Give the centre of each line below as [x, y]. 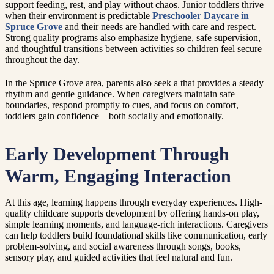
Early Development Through [117, 154]
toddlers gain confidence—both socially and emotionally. [114, 116]
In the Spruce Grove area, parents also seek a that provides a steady [134, 83]
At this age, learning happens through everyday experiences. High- [134, 202]
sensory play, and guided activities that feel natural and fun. [119, 257]
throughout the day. [42, 60]
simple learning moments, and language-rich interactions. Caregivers [136, 224]
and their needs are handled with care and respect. [159, 27]
